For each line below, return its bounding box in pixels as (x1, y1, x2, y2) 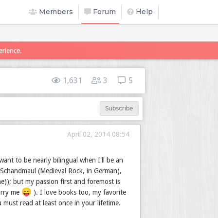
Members (37, 7, 73, 16)
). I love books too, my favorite (32, 188, 126, 196)
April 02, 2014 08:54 (67, 130, 129, 138)
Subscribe (105, 105, 133, 112)
